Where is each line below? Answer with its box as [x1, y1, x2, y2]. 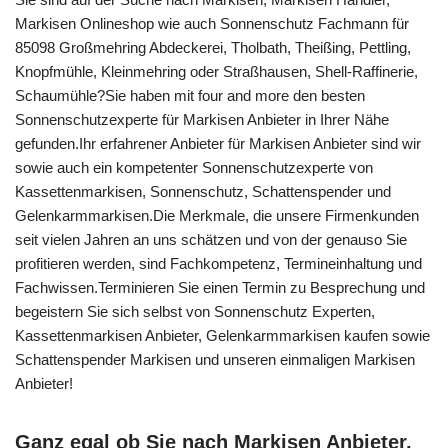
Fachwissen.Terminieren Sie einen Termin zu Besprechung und [15, 279, 425, 296]
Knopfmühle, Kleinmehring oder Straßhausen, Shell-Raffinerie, [15, 63, 418, 80]
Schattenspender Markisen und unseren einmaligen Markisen [15, 351, 415, 368]
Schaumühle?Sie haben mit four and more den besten [15, 87, 365, 104]
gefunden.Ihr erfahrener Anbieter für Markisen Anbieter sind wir [15, 135, 421, 152]
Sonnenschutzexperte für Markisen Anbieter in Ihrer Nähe [15, 111, 389, 128]
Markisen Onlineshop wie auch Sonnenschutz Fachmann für [15, 15, 409, 32]
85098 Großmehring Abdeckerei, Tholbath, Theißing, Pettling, [15, 39, 411, 56]
